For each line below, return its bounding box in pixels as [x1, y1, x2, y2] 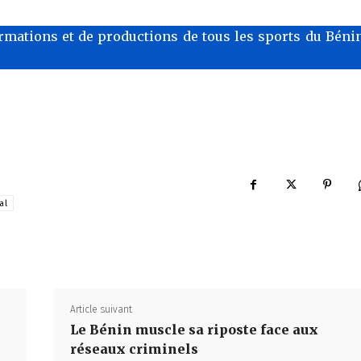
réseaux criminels [69, 340, 198, 357]
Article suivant [69, 303, 132, 315]
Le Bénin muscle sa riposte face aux [69, 321, 318, 338]
